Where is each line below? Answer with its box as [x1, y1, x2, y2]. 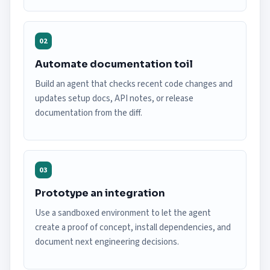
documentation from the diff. [35, 107, 142, 119]
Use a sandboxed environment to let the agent [35, 207, 211, 219]
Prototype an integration [35, 187, 165, 199]
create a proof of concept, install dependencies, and [35, 221, 231, 234]
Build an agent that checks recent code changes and [35, 78, 233, 90]
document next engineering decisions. [35, 236, 179, 248]
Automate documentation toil [35, 58, 193, 71]
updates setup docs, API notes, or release [35, 92, 193, 105]
